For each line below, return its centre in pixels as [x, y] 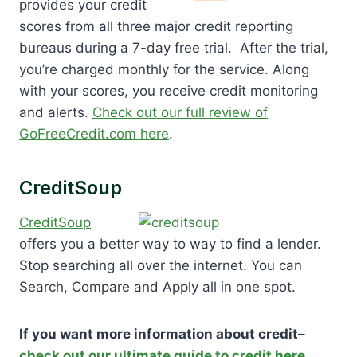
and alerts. [56, 112]
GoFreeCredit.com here [94, 133]
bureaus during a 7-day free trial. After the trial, [174, 47]
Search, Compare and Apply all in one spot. [157, 286]
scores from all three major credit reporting [156, 26]
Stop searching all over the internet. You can [161, 265]
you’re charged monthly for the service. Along [164, 69]
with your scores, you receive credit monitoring [169, 90]
